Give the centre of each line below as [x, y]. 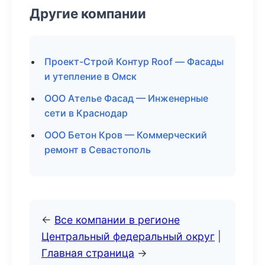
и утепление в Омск [91, 76]
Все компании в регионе [117, 220]
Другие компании [88, 13]
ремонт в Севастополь [98, 150]
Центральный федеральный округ [128, 236]
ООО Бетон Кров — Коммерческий [126, 135]
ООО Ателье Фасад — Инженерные [126, 98]
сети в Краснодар [86, 113]
